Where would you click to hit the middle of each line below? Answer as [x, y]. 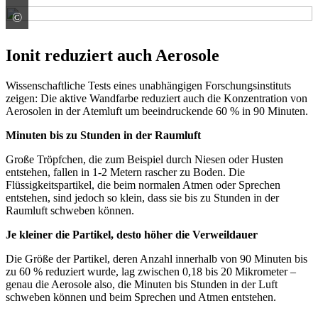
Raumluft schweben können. [70, 210]
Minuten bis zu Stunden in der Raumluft [103, 135]
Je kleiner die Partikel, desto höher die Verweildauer [132, 234]
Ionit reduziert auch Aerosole [113, 56]
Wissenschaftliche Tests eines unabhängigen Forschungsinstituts [148, 85]
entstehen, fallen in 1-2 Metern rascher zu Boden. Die [125, 172]
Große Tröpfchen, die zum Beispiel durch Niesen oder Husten [144, 159]
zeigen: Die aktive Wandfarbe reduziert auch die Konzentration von [157, 98]
